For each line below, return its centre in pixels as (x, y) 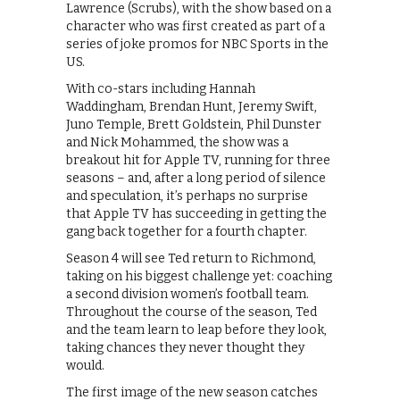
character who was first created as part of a (196, 26)
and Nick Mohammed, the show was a (177, 142)
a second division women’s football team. (187, 294)
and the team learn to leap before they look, (196, 329)
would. (85, 365)
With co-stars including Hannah (161, 88)
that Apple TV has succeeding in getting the (196, 213)
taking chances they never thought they (185, 347)
